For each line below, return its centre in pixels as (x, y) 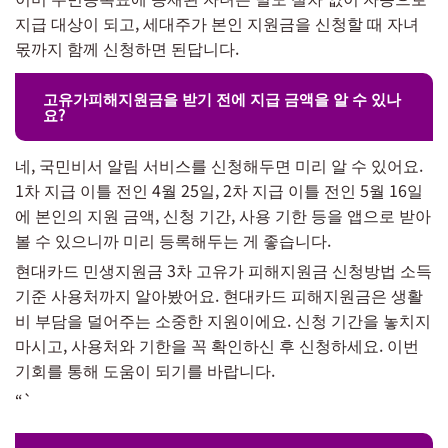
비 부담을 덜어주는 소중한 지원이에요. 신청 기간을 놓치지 (223, 319)
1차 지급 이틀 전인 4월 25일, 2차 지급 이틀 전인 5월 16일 (219, 189)
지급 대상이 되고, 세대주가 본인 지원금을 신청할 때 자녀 (217, 22)
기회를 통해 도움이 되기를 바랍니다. (145, 369)
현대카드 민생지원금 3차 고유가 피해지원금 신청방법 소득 (223, 269)
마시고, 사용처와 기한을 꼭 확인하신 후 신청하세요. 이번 (217, 344)
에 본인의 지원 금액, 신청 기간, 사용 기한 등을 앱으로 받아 (223, 214)
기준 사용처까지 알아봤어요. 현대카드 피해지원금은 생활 (219, 294)
